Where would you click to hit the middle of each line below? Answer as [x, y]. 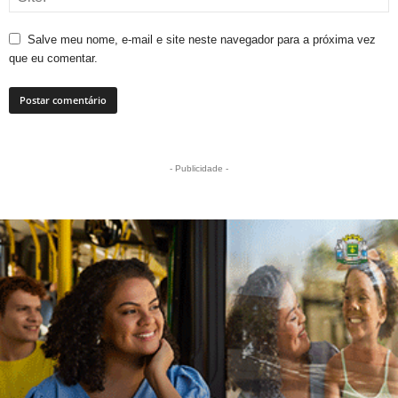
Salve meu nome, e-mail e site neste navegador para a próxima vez [202, 39]
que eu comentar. [53, 58]
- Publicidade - [199, 168]
